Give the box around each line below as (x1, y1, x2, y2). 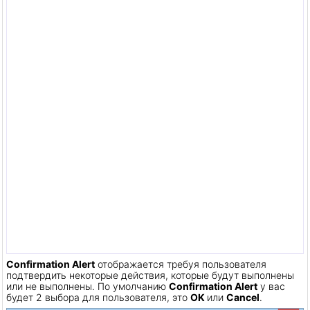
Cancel (226, 291, 259, 303)
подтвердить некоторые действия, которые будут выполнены (6, 268, 294, 281)
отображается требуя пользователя (95, 257, 266, 270)
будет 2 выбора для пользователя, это (6, 291, 190, 303)
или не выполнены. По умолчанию (6, 280, 169, 292)
